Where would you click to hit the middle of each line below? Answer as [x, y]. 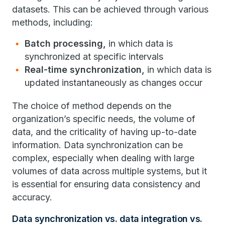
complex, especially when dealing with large [103, 158]
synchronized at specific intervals [94, 57]
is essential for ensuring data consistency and [106, 184]
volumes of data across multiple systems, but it [109, 171]
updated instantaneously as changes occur [114, 83]
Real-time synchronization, [85, 70]
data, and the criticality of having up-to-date [104, 132]
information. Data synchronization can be [97, 145]
